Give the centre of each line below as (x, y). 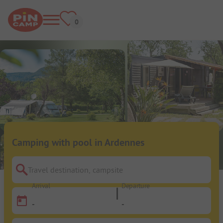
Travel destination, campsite (63, 175)
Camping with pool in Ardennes (78, 143)
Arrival (41, 186)
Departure (136, 186)
